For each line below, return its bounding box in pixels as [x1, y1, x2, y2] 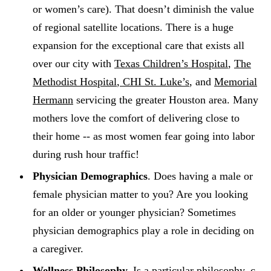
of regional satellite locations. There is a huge [33, 21, 233, 33]
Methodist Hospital [33, 76, 117, 88]
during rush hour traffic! [33, 148, 139, 160]
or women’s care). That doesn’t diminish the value [33, 3, 254, 15]
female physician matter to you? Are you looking [33, 188, 248, 200]
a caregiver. [33, 243, 83, 255]
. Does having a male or [148, 170, 253, 182]
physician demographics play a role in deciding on [33, 224, 254, 237]
